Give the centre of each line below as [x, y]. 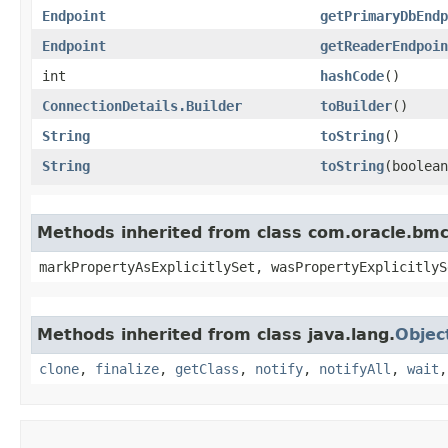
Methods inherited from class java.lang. [216, 334]
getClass [207, 368]
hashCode [352, 75]
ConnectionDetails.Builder [142, 105]
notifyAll [355, 368]
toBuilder [356, 105]
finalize [127, 368]
